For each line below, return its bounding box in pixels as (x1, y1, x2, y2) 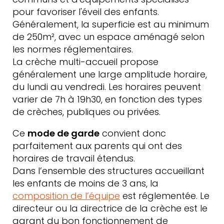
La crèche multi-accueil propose (12, 55, 158, 68)
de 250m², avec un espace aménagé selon (12, 30, 204, 43)
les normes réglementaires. (12, 43, 133, 55)
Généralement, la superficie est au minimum (12, 18, 209, 30)
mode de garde (27, 127, 99, 139)
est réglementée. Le (120, 189, 209, 202)
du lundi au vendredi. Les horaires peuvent (12, 80, 201, 93)
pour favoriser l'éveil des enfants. (12, 5, 159, 18)
